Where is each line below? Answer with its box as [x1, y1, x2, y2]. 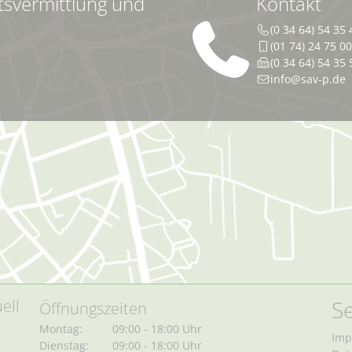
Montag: [39, 321, 82, 337]
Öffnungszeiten [39, 298, 147, 320]
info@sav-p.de [269, 71, 346, 87]
